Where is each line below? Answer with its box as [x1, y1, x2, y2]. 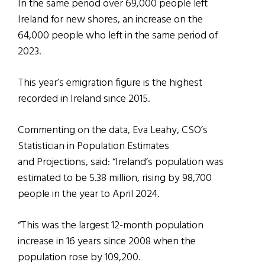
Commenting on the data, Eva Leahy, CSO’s [18, 122, 208, 140]
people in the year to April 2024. [18, 186, 159, 203]
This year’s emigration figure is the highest [18, 75, 202, 92]
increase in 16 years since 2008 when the [18, 233, 196, 251]
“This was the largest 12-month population [18, 217, 203, 235]
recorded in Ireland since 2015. [18, 91, 150, 108]
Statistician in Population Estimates [18, 138, 169, 156]
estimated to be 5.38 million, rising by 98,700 [18, 170, 212, 188]
